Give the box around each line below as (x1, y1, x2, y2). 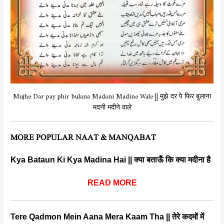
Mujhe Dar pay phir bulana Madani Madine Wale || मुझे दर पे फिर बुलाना (13, 86, 211, 103)
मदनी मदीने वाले (92, 97, 131, 114)
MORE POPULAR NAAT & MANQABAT (10, 132, 156, 143)
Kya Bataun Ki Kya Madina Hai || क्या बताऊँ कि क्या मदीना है (10, 155, 211, 164)
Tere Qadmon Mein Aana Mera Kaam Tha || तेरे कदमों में (10, 212, 204, 221)
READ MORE (87, 178, 137, 187)
